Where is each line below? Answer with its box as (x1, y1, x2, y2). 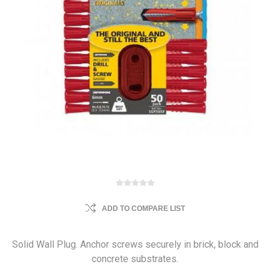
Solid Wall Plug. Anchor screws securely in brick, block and (11, 239, 259, 250)
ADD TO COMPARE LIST (102, 204, 185, 213)
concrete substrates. (92, 253, 178, 265)
